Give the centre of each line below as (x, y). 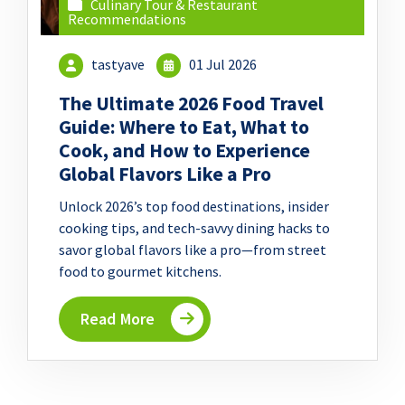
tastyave (118, 65)
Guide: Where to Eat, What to (184, 127)
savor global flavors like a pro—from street (193, 250)
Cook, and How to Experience (184, 151)
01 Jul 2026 (222, 65)
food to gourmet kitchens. (140, 272)
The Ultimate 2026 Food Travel (191, 104)
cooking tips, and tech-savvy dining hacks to (194, 228)
